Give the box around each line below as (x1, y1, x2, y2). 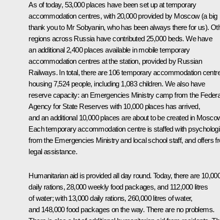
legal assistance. (28, 147, 78, 156)
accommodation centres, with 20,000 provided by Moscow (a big (28, 12, 218, 21)
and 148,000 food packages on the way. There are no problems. (28, 205, 215, 214)
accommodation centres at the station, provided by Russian (28, 57, 202, 66)
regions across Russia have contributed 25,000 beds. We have (28, 34, 212, 43)
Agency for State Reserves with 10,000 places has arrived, (28, 102, 200, 111)
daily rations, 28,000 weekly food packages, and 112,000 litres (28, 183, 208, 192)
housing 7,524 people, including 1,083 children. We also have (28, 80, 205, 88)
